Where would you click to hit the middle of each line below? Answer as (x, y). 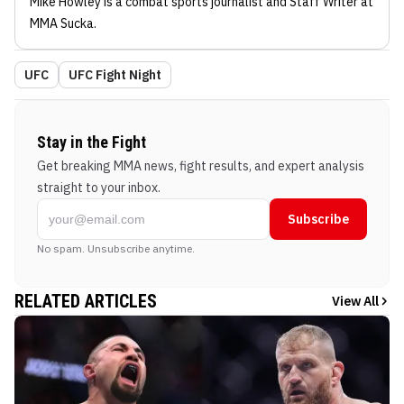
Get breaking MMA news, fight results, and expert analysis (201, 165)
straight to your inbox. (99, 187)
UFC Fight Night (115, 74)
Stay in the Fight (92, 142)
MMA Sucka (62, 23)
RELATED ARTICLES (86, 301)
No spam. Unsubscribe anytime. (116, 248)
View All (355, 301)
